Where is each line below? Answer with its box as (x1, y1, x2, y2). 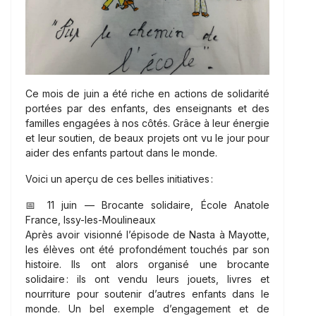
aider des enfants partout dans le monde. (25, 146, 217, 159)
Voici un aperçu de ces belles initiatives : (25, 172, 213, 185)
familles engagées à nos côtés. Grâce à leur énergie (25, 116, 269, 129)
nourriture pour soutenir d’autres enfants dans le (25, 287, 269, 300)
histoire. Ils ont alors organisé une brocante (25, 257, 269, 270)
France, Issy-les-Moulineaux (25, 213, 156, 226)
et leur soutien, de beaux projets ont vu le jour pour (25, 131, 269, 144)
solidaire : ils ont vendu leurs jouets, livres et (25, 272, 269, 285)
